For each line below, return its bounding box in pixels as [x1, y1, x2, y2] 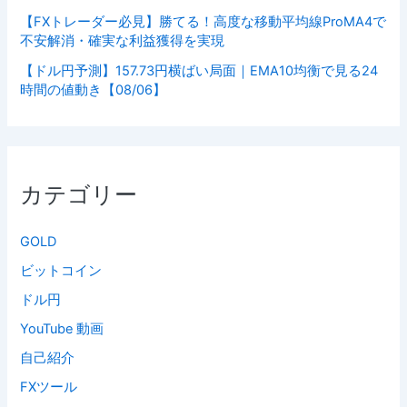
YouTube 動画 [20, 321, 104, 338]
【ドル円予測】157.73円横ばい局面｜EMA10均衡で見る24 [20, 62, 379, 79]
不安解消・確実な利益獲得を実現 [20, 32, 225, 49]
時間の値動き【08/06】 [20, 81, 167, 98]
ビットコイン [20, 263, 103, 280]
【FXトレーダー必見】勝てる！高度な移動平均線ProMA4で [20, 13, 387, 30]
